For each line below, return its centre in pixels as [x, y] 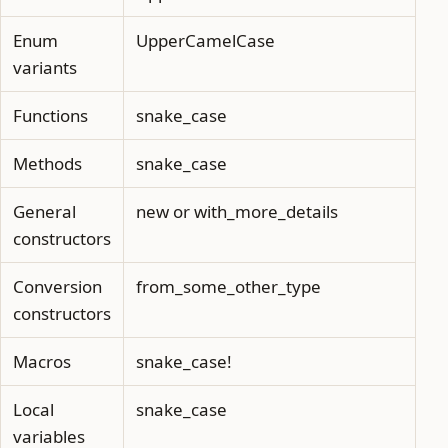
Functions [50, 115]
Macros [42, 361]
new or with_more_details [237, 211]
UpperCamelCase [205, 40]
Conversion [57, 286]
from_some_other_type [228, 286]
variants [45, 67]
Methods [47, 163]
